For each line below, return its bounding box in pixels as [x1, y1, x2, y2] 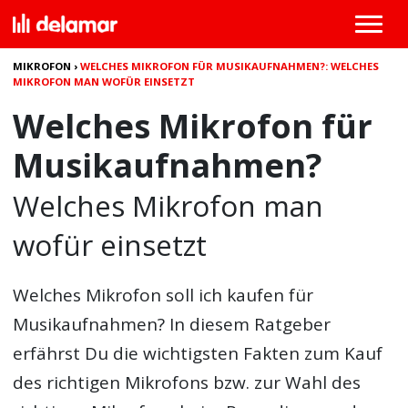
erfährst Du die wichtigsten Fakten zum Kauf [13, 342, 383, 365]
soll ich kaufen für [161, 283, 314, 307]
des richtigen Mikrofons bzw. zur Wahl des [13, 371, 362, 394]
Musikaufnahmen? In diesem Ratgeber [13, 312, 331, 336]
